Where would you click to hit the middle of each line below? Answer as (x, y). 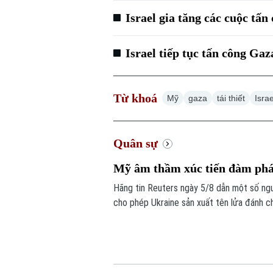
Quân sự (136, 144)
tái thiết (231, 98)
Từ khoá (136, 98)
